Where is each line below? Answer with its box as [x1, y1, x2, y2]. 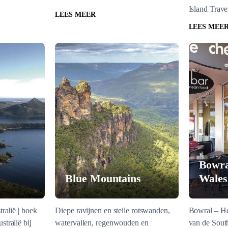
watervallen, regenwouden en [55, 218, 149, 227]
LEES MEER [55, 11, 96, 18]
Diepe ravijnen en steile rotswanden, [55, 206, 170, 215]
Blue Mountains [65, 172, 141, 185]
